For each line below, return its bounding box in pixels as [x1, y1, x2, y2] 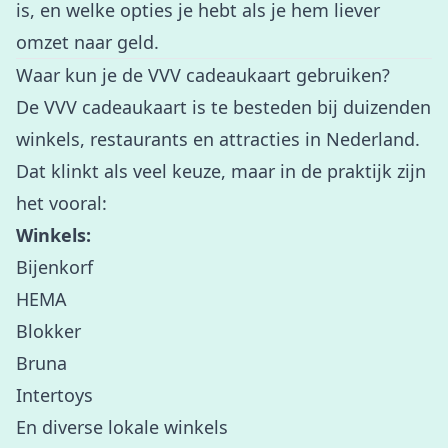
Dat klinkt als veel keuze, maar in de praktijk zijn [16, 159, 426, 183]
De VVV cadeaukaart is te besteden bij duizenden [16, 95, 431, 119]
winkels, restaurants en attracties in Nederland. [16, 127, 420, 151]
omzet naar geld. [16, 30, 159, 54]
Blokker [16, 319, 81, 343]
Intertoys [16, 383, 93, 407]
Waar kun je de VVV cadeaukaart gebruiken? [16, 63, 390, 87]
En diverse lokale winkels [16, 415, 228, 439]
